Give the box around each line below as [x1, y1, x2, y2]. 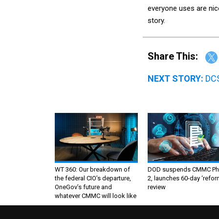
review [148, 183, 166, 191]
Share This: [154, 50, 198, 63]
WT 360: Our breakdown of [55, 165, 130, 173]
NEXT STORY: [148, 73, 203, 84]
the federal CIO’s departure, [55, 174, 131, 182]
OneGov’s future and [55, 183, 112, 191]
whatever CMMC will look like [55, 192, 136, 199]
